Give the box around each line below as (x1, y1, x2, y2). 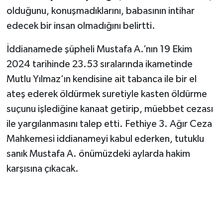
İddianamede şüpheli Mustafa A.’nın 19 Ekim (6, 44, 192, 55)
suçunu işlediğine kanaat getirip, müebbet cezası (6, 104, 213, 114)
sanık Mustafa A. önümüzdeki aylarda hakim (6, 149, 190, 159)
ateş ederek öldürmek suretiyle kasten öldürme (6, 89, 207, 100)
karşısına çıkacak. (6, 164, 79, 174)
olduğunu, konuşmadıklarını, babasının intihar (6, 6, 195, 16)
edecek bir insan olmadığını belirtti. (6, 21, 155, 31)
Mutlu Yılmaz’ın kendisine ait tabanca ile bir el (6, 74, 197, 85)
